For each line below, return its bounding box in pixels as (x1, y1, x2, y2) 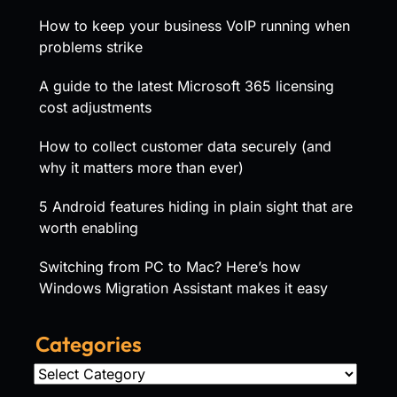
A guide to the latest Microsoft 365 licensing (39, 76, 334, 95)
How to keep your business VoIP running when (39, 16, 350, 35)
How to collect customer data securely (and (39, 136, 331, 155)
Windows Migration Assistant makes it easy (39, 278, 328, 297)
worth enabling (39, 218, 138, 237)
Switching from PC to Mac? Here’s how (39, 257, 300, 276)
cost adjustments (39, 97, 152, 116)
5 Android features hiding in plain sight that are (39, 197, 353, 215)
